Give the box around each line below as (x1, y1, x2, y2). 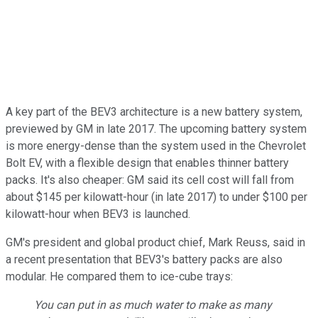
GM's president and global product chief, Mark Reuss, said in (6, 236, 305, 250)
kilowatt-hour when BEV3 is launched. (6, 207, 190, 221)
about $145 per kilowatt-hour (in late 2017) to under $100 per (6, 190, 307, 204)
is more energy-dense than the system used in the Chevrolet (6, 139, 306, 153)
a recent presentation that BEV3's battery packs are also (6, 253, 283, 267)
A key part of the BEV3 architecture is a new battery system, (6, 105, 302, 119)
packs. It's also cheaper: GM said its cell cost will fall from (6, 173, 294, 187)
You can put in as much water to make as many (34, 298, 272, 312)
